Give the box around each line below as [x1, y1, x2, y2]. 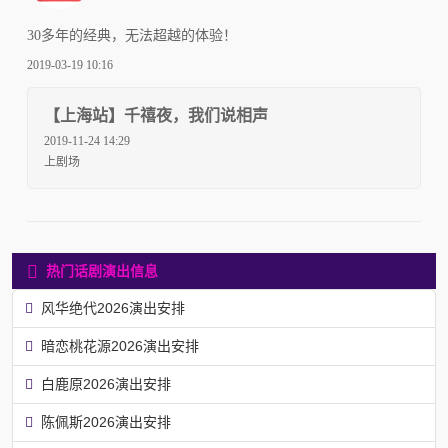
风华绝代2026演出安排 [41, 299, 185, 316]
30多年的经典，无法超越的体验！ [27, 28, 237, 44]
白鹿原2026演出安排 [41, 375, 171, 392]
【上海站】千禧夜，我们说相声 [44, 106, 268, 124]
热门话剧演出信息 [46, 262, 158, 279]
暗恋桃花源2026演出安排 [41, 337, 199, 354]
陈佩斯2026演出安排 [41, 413, 171, 430]
